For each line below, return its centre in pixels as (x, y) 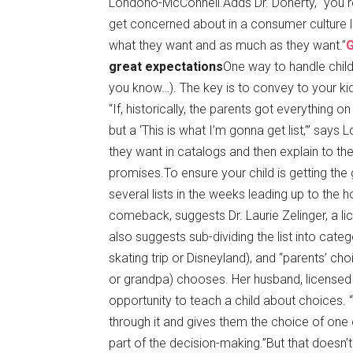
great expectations (166, 67)
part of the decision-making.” (188, 343)
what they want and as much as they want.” (227, 45)
